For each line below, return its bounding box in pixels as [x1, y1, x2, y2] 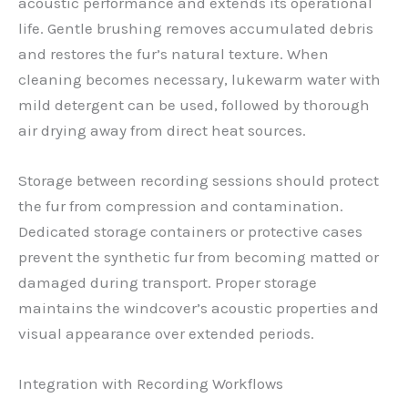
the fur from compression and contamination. [18, 196, 343, 215]
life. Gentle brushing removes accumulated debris [18, 18, 373, 37]
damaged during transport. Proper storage [18, 272, 317, 291]
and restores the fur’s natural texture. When [18, 44, 329, 63]
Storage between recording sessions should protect [18, 170, 379, 189]
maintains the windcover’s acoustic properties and [18, 298, 379, 317]
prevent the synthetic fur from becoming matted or [18, 247, 379, 266]
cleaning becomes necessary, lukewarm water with [18, 69, 381, 88]
